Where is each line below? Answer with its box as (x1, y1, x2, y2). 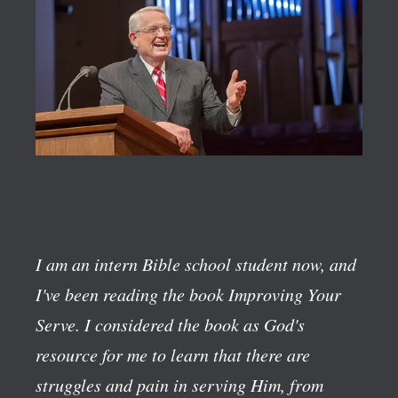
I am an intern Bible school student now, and (36, 251, 356, 275)
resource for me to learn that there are (36, 342, 310, 366)
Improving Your (228, 282, 341, 306)
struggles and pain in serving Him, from (36, 372, 323, 396)
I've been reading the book (36, 282, 228, 306)
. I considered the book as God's (76, 312, 305, 336)
